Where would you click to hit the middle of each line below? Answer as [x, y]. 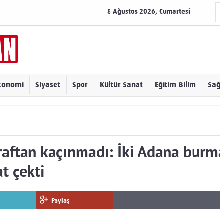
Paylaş [60, 201]
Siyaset [48, 85]
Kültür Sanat [121, 85]
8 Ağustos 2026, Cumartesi [149, 12]
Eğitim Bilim [175, 85]
